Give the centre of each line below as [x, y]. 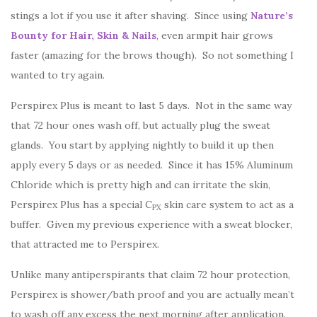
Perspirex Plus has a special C [81, 205]
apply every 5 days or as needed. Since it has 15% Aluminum [152, 165]
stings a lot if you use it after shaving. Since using [131, 16]
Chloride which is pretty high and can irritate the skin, [140, 185]
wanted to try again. [58, 75]
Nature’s [272, 16]
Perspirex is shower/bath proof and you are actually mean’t [152, 295]
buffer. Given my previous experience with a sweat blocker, [151, 225]
